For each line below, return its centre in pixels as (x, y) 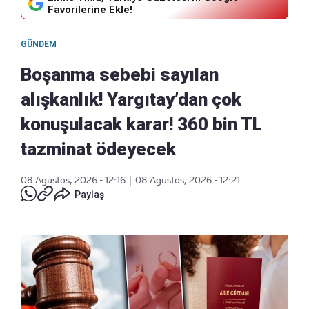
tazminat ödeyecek (98, 149)
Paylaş (89, 194)
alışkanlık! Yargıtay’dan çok (131, 99)
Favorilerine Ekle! (90, 9)
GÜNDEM (39, 44)
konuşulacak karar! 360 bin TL (141, 124)
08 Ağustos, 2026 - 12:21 (188, 180)
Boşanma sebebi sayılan (120, 74)
